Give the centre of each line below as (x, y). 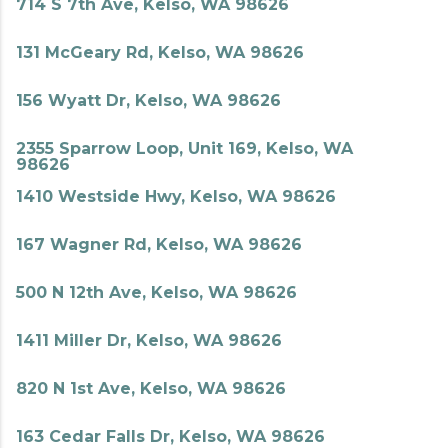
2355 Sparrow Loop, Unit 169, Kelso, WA (184, 148)
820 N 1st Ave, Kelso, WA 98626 (151, 388)
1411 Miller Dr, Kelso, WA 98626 (149, 340)
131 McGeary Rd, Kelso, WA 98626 (160, 52)
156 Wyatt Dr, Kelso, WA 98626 (148, 100)
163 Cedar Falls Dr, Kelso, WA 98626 (170, 436)
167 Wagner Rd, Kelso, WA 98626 (159, 244)
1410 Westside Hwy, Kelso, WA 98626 (176, 196)
